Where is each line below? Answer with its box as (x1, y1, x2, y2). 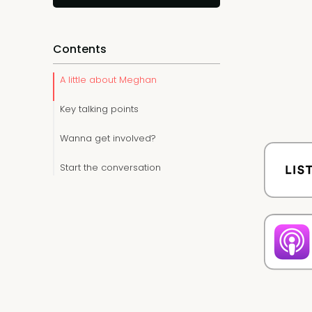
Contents (53, 41, 107, 57)
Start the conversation (60, 161, 161, 174)
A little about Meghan (60, 73, 157, 86)
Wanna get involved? (60, 132, 156, 145)
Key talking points (60, 102, 139, 116)
